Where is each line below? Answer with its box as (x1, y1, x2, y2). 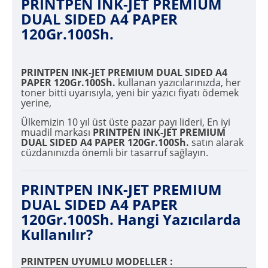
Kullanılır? (21, 224, 93, 245)
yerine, (21, 96, 51, 110)
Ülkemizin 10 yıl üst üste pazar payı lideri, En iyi (21, 115, 230, 129)
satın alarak (189, 136, 243, 150)
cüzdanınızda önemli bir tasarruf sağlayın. (21, 146, 208, 160)
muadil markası (21, 126, 93, 139)
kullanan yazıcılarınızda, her (115, 76, 241, 90)
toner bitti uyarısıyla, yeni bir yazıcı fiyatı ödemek (21, 86, 239, 100)
